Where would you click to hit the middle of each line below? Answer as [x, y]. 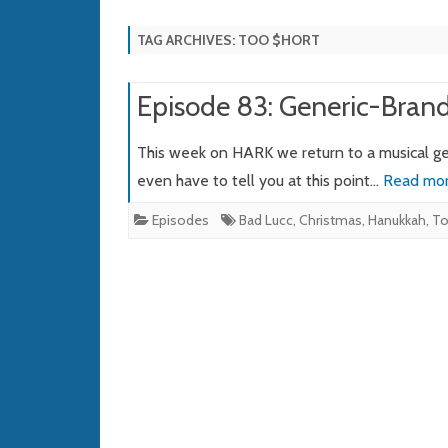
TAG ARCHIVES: [187, 40]
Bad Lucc [266, 220]
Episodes [180, 220]
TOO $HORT [279, 40]
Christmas [330, 220]
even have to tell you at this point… [260, 181]
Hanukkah [397, 220]
